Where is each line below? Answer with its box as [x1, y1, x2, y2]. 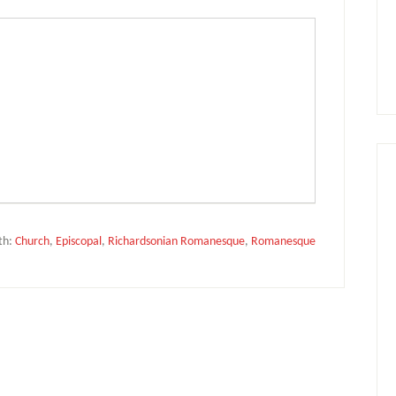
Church [15, 235, 49, 248]
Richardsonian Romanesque [108, 235, 245, 248]
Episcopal [56, 235, 102, 248]
